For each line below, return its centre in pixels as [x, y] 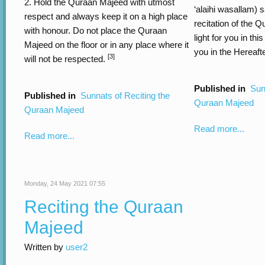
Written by [45, 247]
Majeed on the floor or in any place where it [106, 45]
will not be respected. [66, 59]
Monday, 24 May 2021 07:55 [65, 183]
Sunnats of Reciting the [125, 96]
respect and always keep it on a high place [106, 16]
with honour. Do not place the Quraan [96, 30]
